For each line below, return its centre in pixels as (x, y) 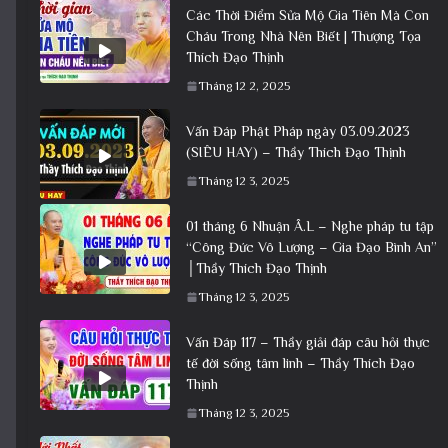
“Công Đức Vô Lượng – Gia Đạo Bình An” (311, 246)
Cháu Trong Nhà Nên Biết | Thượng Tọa (303, 35)
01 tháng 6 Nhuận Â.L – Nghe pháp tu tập (310, 225)
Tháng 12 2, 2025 (244, 85)
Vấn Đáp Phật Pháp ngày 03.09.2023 (298, 130)
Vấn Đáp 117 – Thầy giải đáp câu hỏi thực (308, 341)
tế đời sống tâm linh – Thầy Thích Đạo (300, 362)
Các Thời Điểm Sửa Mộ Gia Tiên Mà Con (307, 14)
